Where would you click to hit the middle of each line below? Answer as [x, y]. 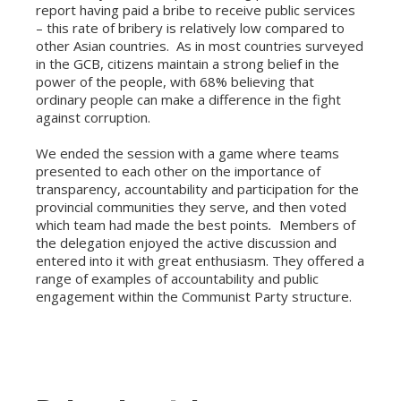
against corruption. [93, 117]
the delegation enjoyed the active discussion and [186, 243]
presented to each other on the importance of [178, 171]
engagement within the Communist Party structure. [194, 296]
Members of [317, 225]
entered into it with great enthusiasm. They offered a [200, 260]
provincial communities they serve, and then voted [191, 207]
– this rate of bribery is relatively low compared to [190, 28]
